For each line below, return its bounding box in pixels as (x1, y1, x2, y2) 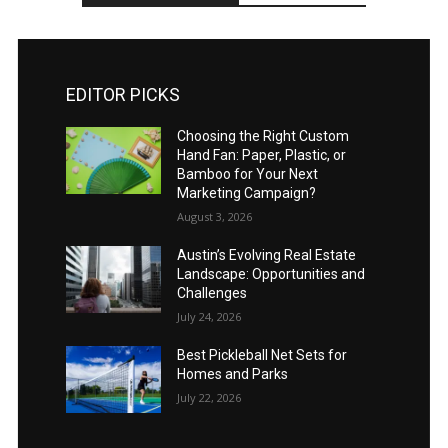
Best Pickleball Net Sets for (176, 347, 347, 364)
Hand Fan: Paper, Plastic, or (176, 147, 346, 164)
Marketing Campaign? (176, 185, 316, 202)
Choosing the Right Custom (176, 128, 349, 145)
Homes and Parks (176, 366, 288, 383)
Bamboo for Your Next (176, 166, 318, 183)
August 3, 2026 (176, 209, 252, 225)
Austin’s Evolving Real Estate (176, 247, 356, 264)
